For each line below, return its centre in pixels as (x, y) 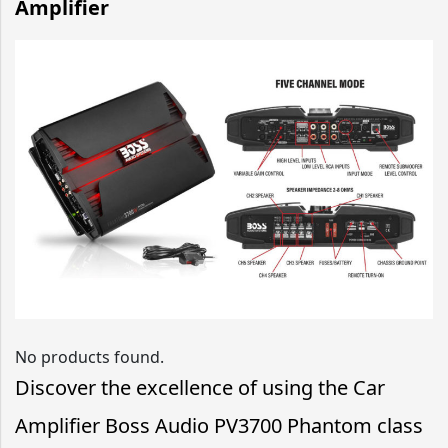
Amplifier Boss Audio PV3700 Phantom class (219, 425)
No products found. (89, 356)
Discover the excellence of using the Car (200, 387)
